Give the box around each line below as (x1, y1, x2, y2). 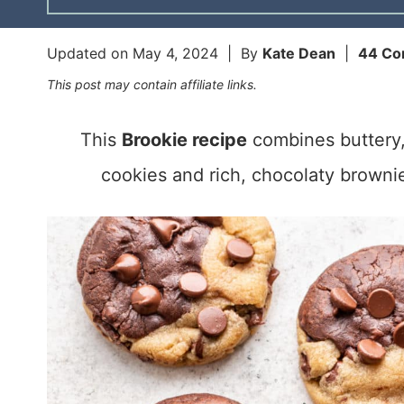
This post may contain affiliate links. (47, 77, 257, 93)
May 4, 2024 (133, 44, 218, 63)
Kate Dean (262, 44, 335, 63)
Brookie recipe (121, 129, 247, 151)
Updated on (47, 44, 133, 63)
